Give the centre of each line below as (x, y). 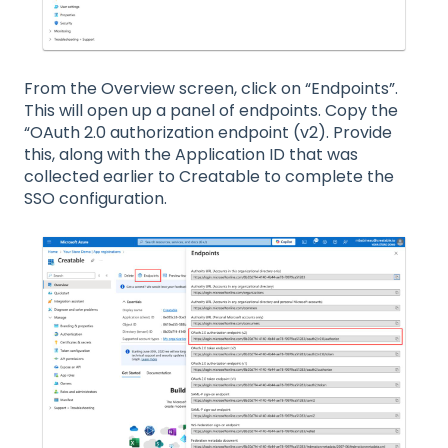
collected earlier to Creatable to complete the (209, 176)
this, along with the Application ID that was (191, 154)
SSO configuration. (95, 198)
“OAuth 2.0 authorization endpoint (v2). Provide (208, 132)
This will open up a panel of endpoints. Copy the (211, 110)
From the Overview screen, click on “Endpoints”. (211, 88)
